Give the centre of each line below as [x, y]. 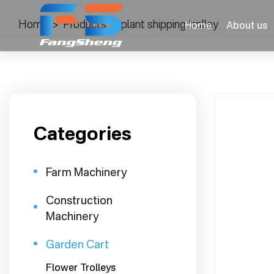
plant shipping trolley [170, 24]
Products [85, 24]
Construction [79, 200]
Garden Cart [77, 244]
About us [247, 25]
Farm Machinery [86, 172]
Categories [83, 133]
